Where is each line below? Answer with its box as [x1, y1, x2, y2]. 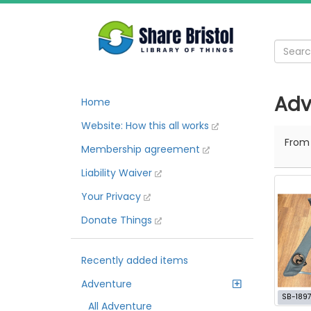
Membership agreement [81, 142, 203, 156]
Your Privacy [81, 190, 144, 203]
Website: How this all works [81, 119, 212, 133]
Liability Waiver [81, 166, 155, 180]
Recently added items [81, 253, 188, 267]
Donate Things [81, 213, 155, 227]
